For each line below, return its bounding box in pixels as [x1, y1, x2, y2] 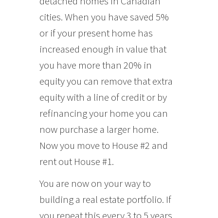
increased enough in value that [39, 42, 166, 55]
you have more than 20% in [39, 58, 152, 72]
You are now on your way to [39, 176, 151, 190]
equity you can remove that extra [39, 74, 173, 88]
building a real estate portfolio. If [39, 192, 171, 206]
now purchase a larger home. [39, 122, 159, 136]
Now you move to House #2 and [39, 138, 168, 152]
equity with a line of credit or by [39, 90, 167, 104]
